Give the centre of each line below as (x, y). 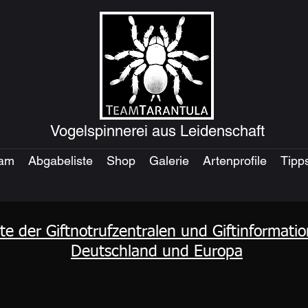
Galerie (169, 161)
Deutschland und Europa (157, 252)
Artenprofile (234, 161)
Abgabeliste (60, 161)
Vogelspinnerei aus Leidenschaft (157, 131)
